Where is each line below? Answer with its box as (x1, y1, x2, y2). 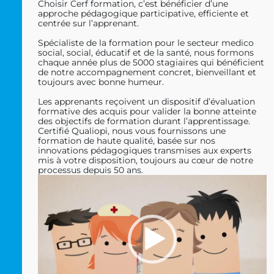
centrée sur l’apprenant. (38, 17, 139, 29)
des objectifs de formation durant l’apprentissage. (38, 115, 250, 127)
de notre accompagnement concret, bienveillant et (38, 66, 256, 78)
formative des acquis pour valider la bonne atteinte (38, 105, 256, 117)
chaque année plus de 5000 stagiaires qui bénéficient (38, 56, 264, 68)
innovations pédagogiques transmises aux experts (38, 144, 251, 156)
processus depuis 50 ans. (38, 164, 143, 176)
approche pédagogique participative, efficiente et (38, 7, 249, 19)
